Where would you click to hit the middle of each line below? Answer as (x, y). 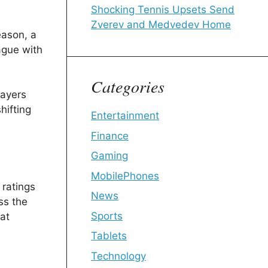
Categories (128, 86)
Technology (118, 256)
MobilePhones (125, 176)
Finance (110, 135)
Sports (107, 216)
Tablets (109, 236)
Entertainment (125, 115)
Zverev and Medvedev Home (161, 25)
